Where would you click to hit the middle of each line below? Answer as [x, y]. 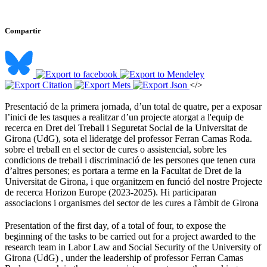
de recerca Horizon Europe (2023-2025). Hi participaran [111, 193]
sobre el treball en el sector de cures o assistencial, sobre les [116, 150]
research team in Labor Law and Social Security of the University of [133, 247]
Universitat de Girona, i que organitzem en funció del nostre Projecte [133, 182]
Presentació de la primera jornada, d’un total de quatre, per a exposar [133, 107]
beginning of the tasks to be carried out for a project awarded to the [130, 237]
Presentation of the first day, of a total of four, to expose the [115, 226]
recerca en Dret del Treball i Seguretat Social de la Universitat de [126, 128]
